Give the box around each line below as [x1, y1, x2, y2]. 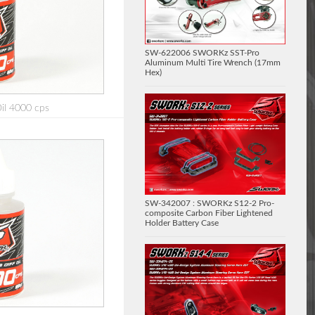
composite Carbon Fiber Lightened [145, 208, 273, 217]
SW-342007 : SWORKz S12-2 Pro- [145, 198, 274, 207]
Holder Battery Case [145, 218, 219, 227]
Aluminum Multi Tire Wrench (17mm [145, 58, 281, 67]
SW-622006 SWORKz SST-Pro [145, 48, 259, 57]
